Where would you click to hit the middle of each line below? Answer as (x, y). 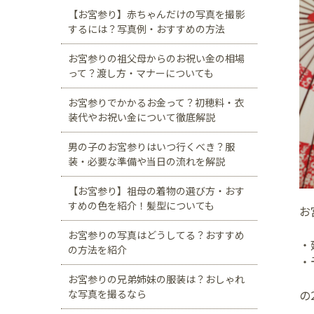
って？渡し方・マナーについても (141, 73)
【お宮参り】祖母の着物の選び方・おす (156, 191)
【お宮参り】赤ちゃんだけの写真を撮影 (156, 14)
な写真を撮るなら (107, 294)
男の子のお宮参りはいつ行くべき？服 (151, 146)
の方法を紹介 (97, 250)
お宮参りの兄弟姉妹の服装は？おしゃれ (156, 279)
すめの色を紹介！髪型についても (141, 205)
